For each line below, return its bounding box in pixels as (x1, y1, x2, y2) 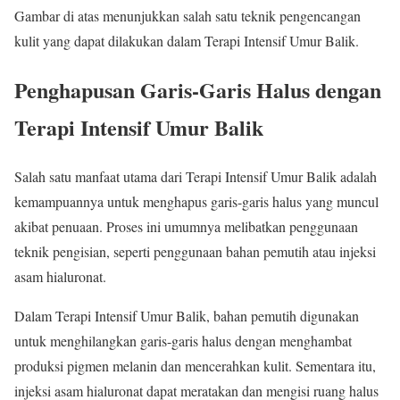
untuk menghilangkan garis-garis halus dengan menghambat (14, 330, 352, 350)
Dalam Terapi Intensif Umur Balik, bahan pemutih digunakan (14, 305, 359, 325)
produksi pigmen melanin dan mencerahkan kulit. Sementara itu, (14, 355, 376, 375)
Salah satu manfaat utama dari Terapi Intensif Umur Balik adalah (14, 166, 377, 186)
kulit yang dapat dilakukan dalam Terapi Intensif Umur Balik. (14, 30, 359, 50)
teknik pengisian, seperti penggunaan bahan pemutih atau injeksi (14, 241, 376, 261)
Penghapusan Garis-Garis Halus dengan (14, 73, 381, 105)
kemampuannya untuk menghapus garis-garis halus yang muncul (14, 191, 379, 211)
